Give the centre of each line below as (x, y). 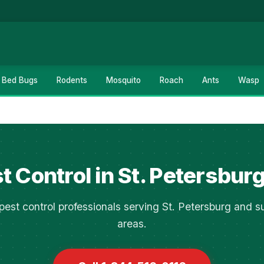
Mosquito (123, 80)
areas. (132, 224)
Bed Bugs (20, 80)
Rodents (72, 80)
